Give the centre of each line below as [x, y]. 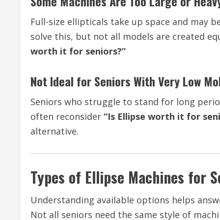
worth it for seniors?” [78, 51]
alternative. [55, 131]
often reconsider [67, 116]
